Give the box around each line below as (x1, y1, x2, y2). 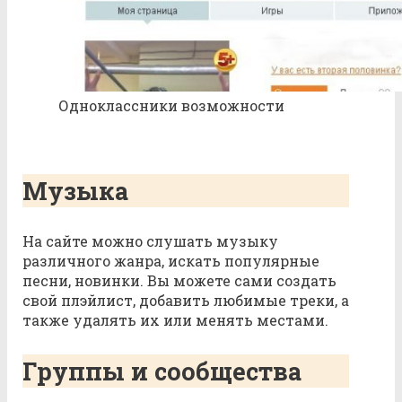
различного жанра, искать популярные (22, 251, 319, 271)
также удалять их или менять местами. (22, 310, 328, 330)
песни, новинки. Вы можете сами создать (22, 271, 336, 291)
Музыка (22, 175, 128, 207)
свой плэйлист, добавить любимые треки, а (22, 291, 349, 310)
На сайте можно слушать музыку (22, 232, 278, 251)
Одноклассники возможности (58, 96, 284, 116)
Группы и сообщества (22, 355, 301, 388)
